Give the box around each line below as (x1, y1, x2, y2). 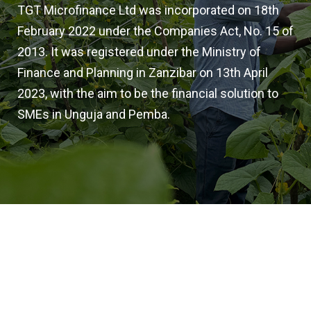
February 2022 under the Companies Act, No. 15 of (17, 24, 294, 38)
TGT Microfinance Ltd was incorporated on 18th (17, 3, 279, 17)
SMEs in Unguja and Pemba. (17, 107, 170, 121)
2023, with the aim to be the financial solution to (17, 86, 278, 101)
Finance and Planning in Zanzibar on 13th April (17, 65, 268, 80)
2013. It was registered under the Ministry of (17, 44, 261, 59)
